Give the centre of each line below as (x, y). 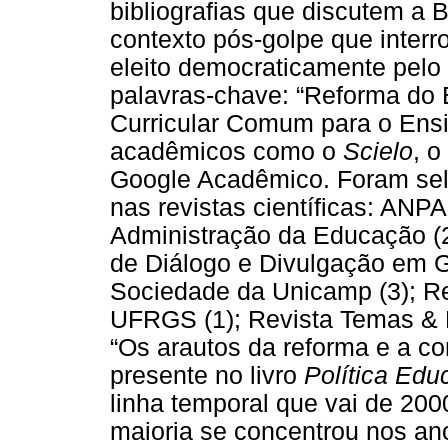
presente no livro (207, 375)
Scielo (378, 151)
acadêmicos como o (226, 151)
